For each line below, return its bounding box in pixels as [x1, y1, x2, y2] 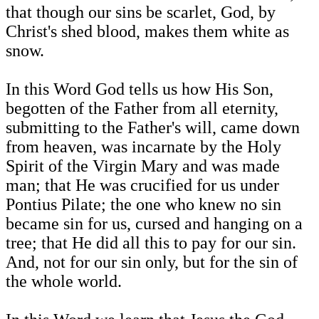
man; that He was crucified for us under [6, 176, 279, 195]
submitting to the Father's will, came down [6, 118, 300, 137]
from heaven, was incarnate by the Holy [6, 137, 281, 157]
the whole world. [6, 272, 122, 291]
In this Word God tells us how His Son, [6, 80, 273, 99]
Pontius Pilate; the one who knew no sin [6, 195, 281, 214]
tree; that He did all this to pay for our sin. [6, 234, 296, 253]
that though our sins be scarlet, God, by [6, 3, 276, 22]
